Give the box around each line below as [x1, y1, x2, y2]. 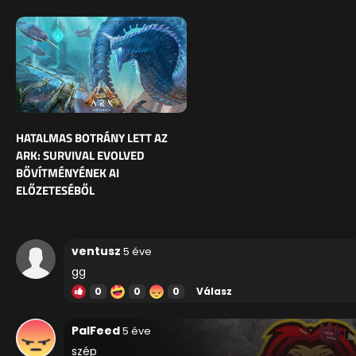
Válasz [196, 284, 232, 299]
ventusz [72, 243, 121, 260]
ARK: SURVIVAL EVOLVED [16, 146, 145, 165]
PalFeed [72, 323, 120, 339]
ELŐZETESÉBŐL [16, 181, 95, 200]
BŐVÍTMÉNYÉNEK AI [16, 164, 119, 183]
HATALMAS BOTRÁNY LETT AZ [16, 129, 168, 148]
